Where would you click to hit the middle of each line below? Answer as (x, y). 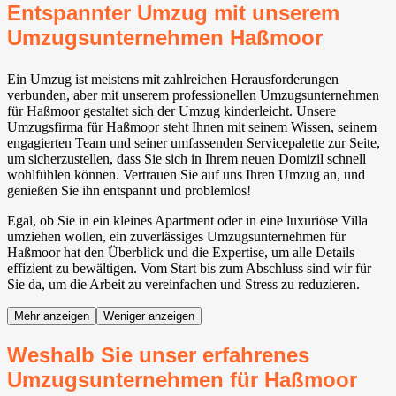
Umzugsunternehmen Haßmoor (165, 38)
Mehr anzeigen (52, 316)
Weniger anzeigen (149, 316)
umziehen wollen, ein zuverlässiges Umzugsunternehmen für (176, 237)
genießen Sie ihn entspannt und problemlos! (129, 191)
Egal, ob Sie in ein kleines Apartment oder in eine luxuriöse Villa (187, 221)
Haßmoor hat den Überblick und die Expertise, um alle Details (181, 253)
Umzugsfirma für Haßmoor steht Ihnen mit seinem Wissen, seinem (192, 127)
